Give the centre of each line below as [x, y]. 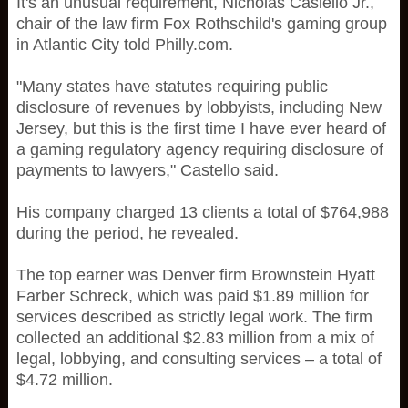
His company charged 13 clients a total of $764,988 [202, 212]
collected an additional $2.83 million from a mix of [195, 338]
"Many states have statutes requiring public [172, 87]
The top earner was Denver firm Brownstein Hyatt [195, 275]
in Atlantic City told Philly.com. [124, 45]
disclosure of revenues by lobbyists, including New [199, 107]
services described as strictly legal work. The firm [194, 317]
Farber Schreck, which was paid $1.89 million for [192, 296]
